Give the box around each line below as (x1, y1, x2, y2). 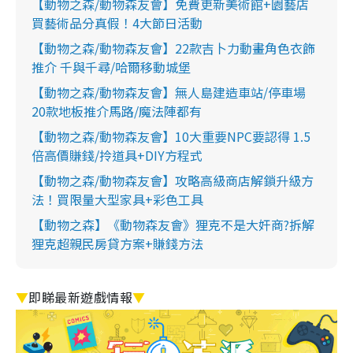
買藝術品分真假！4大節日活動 (32, 13, 203, 32)
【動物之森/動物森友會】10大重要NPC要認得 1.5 (32, 126, 310, 146)
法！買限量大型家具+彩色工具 (32, 189, 203, 209)
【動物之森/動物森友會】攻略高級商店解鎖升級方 (32, 170, 314, 190)
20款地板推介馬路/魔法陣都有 (32, 101, 202, 121)
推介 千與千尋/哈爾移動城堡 (32, 57, 191, 76)
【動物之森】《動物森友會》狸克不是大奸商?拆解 (32, 214, 314, 234)
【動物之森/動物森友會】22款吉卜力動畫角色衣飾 (32, 38, 315, 58)
